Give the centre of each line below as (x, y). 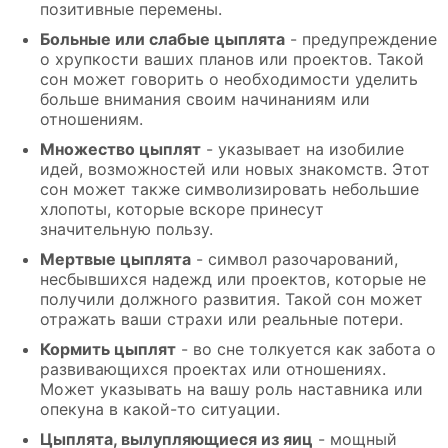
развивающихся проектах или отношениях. (213, 369)
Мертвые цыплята (115, 259)
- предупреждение (361, 39)
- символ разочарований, (294, 259)
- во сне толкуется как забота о (306, 349)
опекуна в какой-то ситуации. (160, 409)
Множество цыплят (120, 149)
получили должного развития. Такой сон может (231, 299)
